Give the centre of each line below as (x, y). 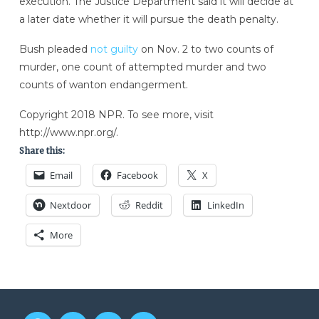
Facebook (137, 175)
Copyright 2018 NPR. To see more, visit (116, 114)
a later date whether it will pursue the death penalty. (148, 20)
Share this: (42, 150)
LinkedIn (225, 205)
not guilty (114, 49)
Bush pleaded (54, 49)
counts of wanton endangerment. (103, 84)
